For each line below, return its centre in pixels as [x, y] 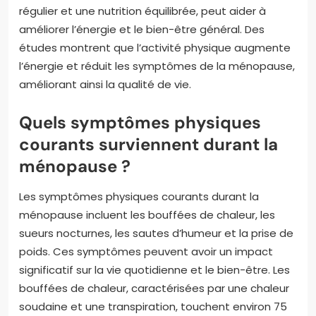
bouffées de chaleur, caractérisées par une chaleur [154, 288]
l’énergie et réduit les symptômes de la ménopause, [157, 66]
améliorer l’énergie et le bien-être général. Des [142, 30]
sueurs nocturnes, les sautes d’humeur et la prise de [156, 233]
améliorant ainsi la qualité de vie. [105, 85]
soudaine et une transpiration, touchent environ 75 [153, 307]
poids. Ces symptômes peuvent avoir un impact [146, 252]
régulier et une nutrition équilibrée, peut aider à [142, 11]
